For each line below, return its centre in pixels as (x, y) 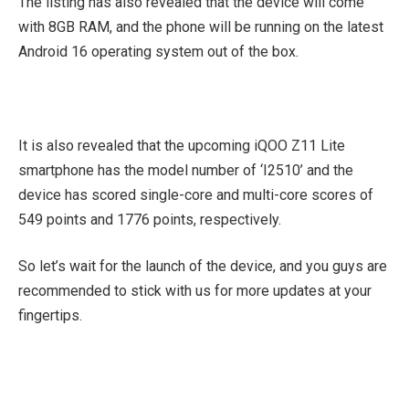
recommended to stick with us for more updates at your (195, 291)
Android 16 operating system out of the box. (158, 51)
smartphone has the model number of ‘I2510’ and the (186, 170)
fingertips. (50, 316)
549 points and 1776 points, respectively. (150, 219)
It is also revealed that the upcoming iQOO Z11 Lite (182, 145)
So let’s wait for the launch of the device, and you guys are (203, 267)
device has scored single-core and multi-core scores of (196, 194)
